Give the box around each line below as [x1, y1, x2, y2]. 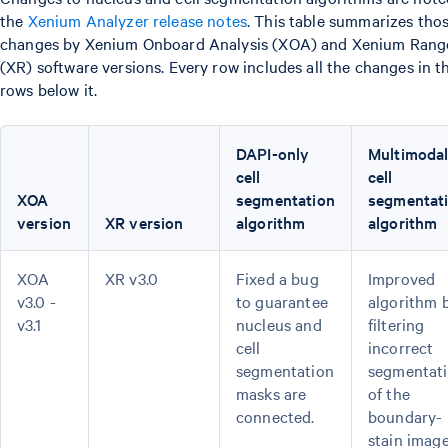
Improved [368, 267, 436, 289]
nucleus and [236, 313, 322, 335]
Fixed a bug [236, 267, 319, 289]
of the [368, 382, 410, 404]
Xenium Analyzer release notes [27, 9, 247, 31]
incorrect [368, 336, 434, 358]
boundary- [368, 405, 443, 427]
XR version [105, 211, 184, 233]
